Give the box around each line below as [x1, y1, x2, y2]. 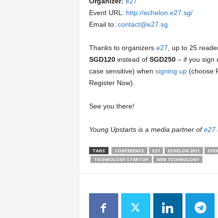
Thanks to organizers [89, 44, 156, 52]
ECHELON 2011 [167, 147, 200, 154]
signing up [155, 67, 187, 75]
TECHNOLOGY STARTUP [93, 156, 148, 163]
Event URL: [89, 9, 126, 17]
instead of [115, 55, 149, 63]
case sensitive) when [89, 67, 155, 75]
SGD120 [89, 55, 115, 63]
